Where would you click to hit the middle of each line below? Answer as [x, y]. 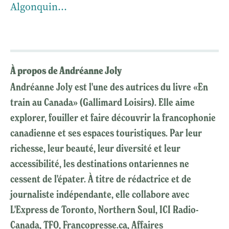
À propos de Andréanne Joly [66, 71]
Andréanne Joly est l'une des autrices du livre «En [109, 87]
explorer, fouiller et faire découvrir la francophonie [113, 117]
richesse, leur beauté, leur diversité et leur [95, 148]
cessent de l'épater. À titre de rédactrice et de [101, 179]
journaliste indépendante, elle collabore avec [100, 194]
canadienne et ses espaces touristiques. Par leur [106, 133]
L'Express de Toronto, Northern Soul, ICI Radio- [104, 209]
